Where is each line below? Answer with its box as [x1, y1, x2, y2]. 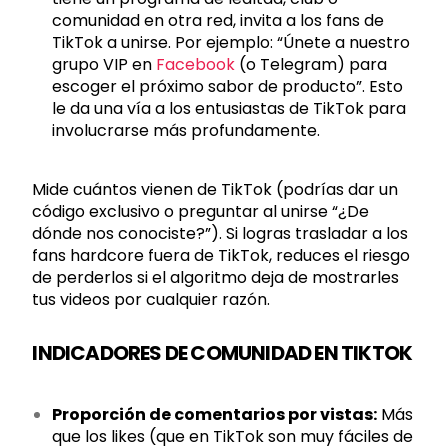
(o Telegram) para [235, 53, 388, 76]
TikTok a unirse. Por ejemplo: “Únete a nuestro [52, 31, 411, 54]
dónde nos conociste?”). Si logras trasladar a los [32, 222, 409, 245]
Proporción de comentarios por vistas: [52, 403, 378, 426]
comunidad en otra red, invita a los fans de [52, 9, 385, 32]
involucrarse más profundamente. [52, 119, 321, 142]
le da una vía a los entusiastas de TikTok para [52, 97, 407, 120]
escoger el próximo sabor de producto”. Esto [52, 75, 404, 98]
